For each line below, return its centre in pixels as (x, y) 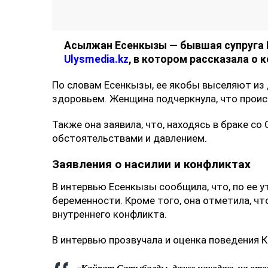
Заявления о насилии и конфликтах (151, 164)
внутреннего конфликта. (109, 214)
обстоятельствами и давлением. (130, 138)
